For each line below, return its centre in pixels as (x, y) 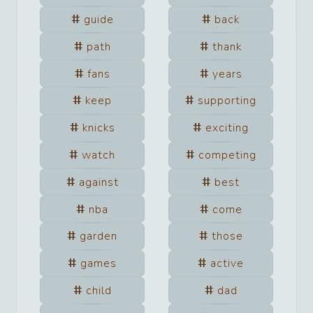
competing (227, 155)
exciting (227, 128)
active (227, 264)
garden (99, 236)
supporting (227, 101)
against (99, 182)
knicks (99, 128)
